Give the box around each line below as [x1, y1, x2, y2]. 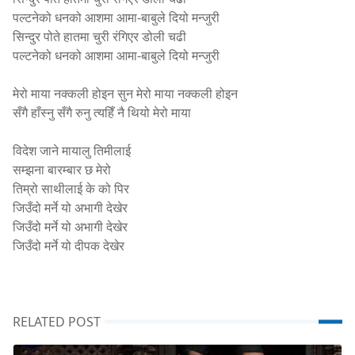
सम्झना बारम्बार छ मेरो [13, 160, 111, 178]
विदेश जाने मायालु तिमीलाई [13, 141, 131, 159]
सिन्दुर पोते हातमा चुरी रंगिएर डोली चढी [13, 27, 186, 45]
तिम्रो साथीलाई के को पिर [13, 179, 129, 197]
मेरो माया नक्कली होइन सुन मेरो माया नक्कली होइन [13, 84, 238, 102]
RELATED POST [13, 312, 101, 330]
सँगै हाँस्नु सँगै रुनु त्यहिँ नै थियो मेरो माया [13, 103, 191, 121]
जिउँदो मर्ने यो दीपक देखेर [13, 236, 124, 254]
